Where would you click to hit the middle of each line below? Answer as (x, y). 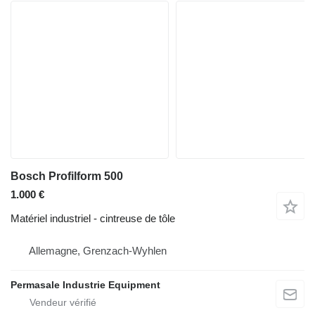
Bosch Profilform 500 (67, 176)
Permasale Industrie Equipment (85, 284)
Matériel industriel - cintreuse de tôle (93, 218)
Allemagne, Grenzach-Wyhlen (98, 250)
